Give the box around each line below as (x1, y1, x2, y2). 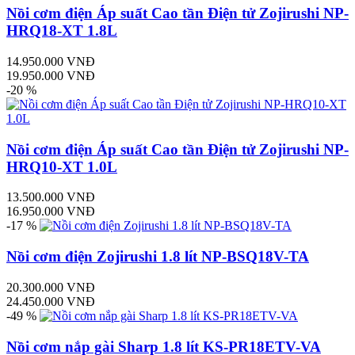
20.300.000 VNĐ (6, 280, 95, 294)
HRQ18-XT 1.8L (6, 22, 117, 40)
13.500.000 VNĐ (6, 190, 95, 204)
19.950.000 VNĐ (6, 69, 95, 82)
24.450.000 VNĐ (6, 294, 95, 308)
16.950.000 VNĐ (6, 204, 95, 219)
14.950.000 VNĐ (6, 55, 95, 68)
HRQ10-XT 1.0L (6, 158, 117, 175)
